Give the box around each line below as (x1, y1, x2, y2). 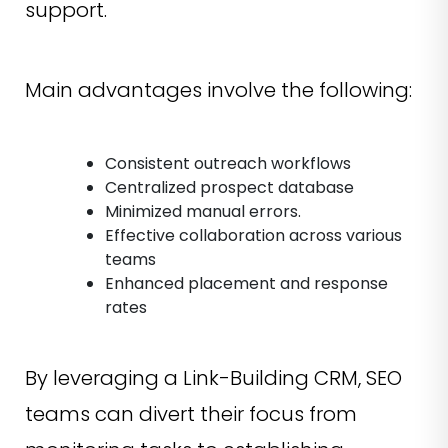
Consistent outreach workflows (105, 151, 351, 175)
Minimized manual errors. (105, 199, 301, 223)
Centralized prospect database (105, 175, 354, 199)
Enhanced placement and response (105, 271, 388, 295)
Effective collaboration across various (105, 223, 402, 247)
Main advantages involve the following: (25, 75, 412, 104)
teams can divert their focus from (25, 399, 357, 428)
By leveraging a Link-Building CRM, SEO (25, 363, 402, 392)
